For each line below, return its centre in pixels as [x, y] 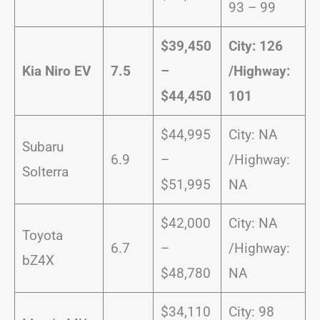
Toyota [42, 235]
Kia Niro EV [56, 71]
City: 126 [255, 46]
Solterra [45, 171]
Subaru [42, 146]
